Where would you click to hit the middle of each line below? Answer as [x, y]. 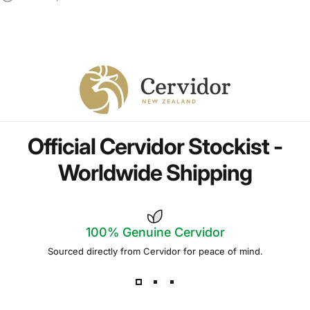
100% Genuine [130, 232]
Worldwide [110, 173]
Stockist [228, 147]
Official [62, 147]
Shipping [209, 173]
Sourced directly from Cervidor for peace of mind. [155, 252]
